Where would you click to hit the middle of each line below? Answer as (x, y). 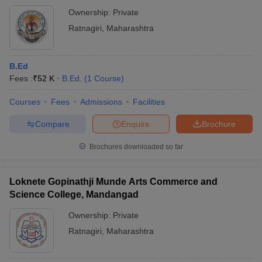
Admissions (101, 102)
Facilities (149, 102)
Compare (52, 124)
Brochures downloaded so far (135, 147)
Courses (25, 102)
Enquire (135, 124)
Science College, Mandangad (74, 194)
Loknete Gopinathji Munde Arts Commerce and (113, 182)
